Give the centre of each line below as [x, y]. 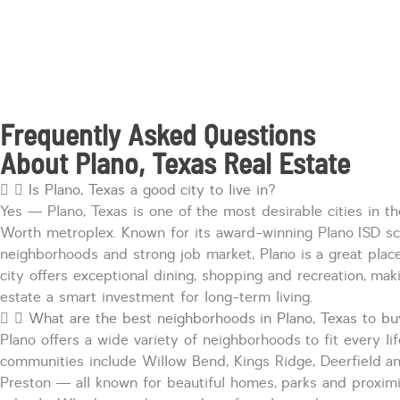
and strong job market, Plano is [208, 254]
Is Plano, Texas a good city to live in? [152, 190]
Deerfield [350, 361]
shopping [232, 275]
